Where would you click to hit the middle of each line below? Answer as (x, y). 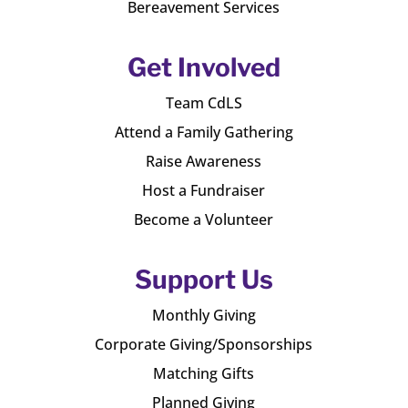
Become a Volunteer (204, 219)
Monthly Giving (204, 315)
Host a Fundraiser (204, 190)
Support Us (204, 279)
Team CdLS (204, 102)
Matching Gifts (204, 373)
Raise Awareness (204, 161)
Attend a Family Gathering (204, 132)
